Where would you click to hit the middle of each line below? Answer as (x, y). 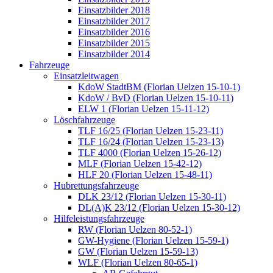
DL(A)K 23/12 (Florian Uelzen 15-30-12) (159, 207)
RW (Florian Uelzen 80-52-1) (135, 229)
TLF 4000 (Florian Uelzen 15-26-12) (150, 153)
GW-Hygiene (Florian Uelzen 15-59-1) (153, 240)
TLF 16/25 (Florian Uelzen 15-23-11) (151, 131)
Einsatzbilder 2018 (114, 10)
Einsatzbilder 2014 (114, 54)
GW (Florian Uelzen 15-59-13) (138, 251)
